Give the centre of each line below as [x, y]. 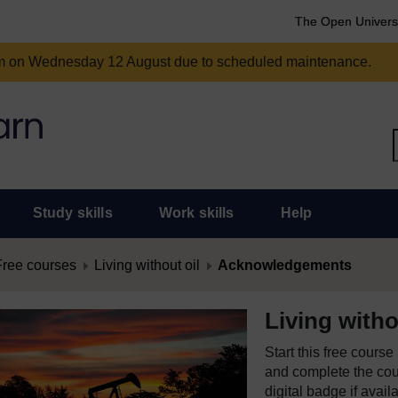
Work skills [196, 213]
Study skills [72, 213]
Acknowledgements [285, 265]
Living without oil [147, 265]
